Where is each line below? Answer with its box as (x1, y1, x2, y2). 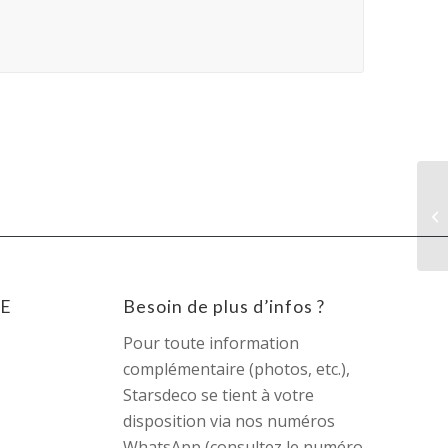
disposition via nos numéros (123, 409, 336, 432)
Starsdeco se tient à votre (123, 383, 315, 406)
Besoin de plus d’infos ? (123, 296, 326, 318)
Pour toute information (123, 331, 300, 354)
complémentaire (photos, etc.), (123, 357, 351, 380)
